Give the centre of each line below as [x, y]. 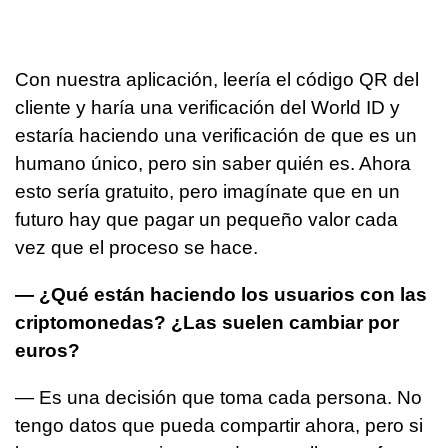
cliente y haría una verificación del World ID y [207, 108]
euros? [47, 351]
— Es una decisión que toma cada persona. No [218, 398]
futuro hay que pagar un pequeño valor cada [206, 220]
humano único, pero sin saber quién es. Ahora [213, 164]
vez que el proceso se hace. [139, 248]
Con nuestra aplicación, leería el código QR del [217, 80]
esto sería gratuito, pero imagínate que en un [207, 192]
